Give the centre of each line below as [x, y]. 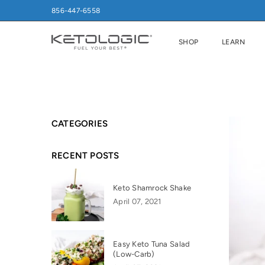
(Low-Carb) [134, 254]
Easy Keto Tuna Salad [152, 244]
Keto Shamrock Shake [152, 188]
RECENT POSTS [85, 156]
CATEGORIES [80, 124]
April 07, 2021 [137, 201]
